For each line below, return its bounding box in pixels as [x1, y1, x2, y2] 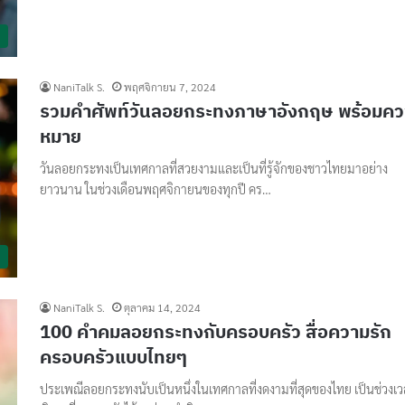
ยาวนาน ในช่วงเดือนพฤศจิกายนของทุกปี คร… [40, 180, 271, 197]
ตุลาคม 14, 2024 [124, 300, 201, 315]
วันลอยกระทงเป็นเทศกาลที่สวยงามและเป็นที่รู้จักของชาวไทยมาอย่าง [40, 159, 388, 176]
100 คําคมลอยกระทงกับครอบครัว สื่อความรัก [40, 319, 391, 344]
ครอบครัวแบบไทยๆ [40, 344, 187, 369]
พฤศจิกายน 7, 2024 [124, 79, 216, 94]
